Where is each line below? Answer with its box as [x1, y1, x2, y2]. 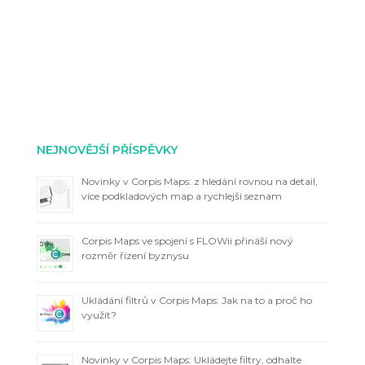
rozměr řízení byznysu [81, 248, 189, 262]
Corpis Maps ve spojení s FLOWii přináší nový [81, 234, 293, 247]
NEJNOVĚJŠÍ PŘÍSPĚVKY [36, 142, 178, 157]
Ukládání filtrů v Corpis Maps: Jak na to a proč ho [81, 293, 312, 306]
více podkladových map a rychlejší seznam [81, 189, 282, 202]
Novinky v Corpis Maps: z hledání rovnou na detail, [81, 174, 318, 187]
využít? [81, 308, 117, 321]
